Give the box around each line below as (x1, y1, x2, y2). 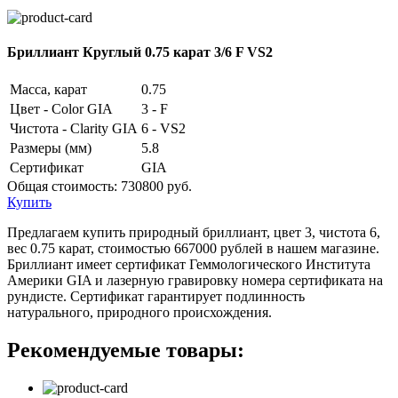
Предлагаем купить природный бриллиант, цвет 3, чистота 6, (7, 225, 380, 241)
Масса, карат (10, 82, 87, 98)
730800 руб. (121, 179, 192, 195)
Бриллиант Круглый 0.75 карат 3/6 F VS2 (7, 44, 273, 60)
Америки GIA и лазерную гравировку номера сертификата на (7, 273, 383, 289)
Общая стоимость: (7, 179, 121, 195)
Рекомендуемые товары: (7, 338, 244, 362)
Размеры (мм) (10, 140, 92, 156)
